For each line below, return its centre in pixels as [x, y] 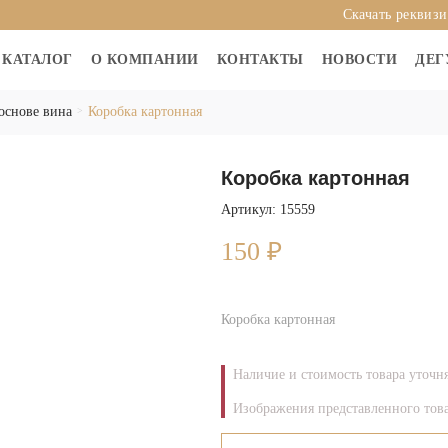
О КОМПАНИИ [144, 59]
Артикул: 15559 [267, 209]
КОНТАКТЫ [260, 59]
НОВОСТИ [359, 59]
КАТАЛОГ [37, 59]
